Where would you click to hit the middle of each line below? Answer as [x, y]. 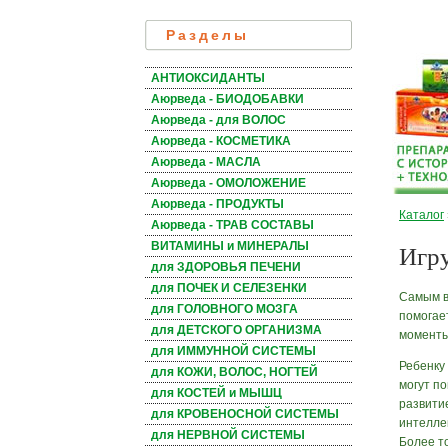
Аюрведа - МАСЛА [206, 162]
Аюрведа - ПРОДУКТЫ [217, 204]
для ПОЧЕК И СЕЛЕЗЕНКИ [229, 288]
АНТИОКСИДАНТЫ [208, 78]
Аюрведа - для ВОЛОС [218, 120]
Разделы [207, 35]
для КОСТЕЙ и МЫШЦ [216, 393]
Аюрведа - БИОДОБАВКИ [227, 99]
